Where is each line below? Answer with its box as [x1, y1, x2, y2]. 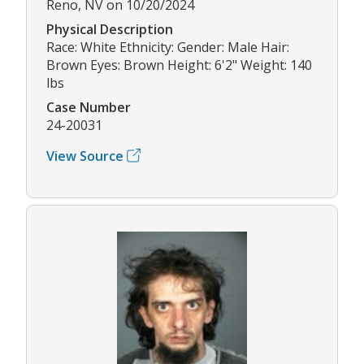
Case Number [46, 97, 131, 116]
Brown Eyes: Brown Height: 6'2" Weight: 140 [46, 55, 312, 74]
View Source [46, 146, 123, 165]
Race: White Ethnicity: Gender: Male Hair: [46, 37, 289, 56]
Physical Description [46, 19, 173, 38]
